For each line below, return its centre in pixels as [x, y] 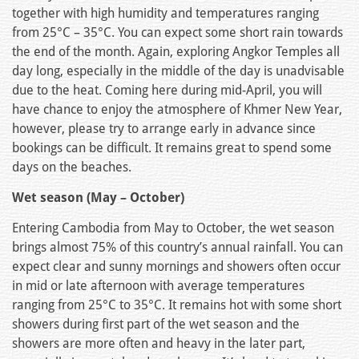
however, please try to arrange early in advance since [164, 129]
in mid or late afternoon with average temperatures [158, 286]
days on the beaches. [72, 167]
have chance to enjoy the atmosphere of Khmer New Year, [177, 110]
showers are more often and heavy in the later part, [159, 344]
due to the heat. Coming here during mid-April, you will [167, 91]
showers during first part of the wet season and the [156, 325]
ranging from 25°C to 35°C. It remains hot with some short [177, 305]
